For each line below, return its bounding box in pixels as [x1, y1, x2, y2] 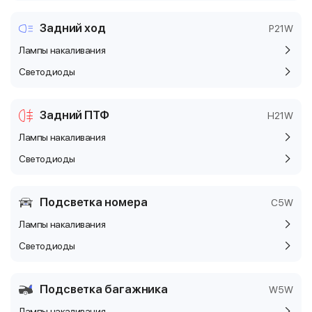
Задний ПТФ [39, 108, 109, 122]
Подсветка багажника [40, 282, 169, 296]
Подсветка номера [40, 195, 148, 209]
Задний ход [39, 21, 106, 35]
